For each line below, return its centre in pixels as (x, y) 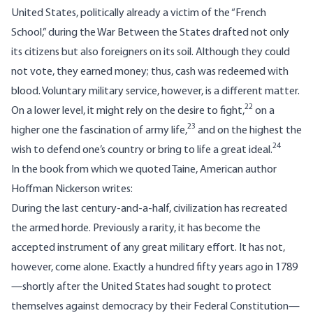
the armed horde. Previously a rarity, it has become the (136, 229)
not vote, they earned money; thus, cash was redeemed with (150, 72)
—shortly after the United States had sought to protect (141, 287)
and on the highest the (249, 131)
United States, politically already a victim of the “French (139, 14)
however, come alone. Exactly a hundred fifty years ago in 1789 (154, 268)
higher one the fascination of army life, (99, 131)
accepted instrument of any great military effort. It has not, (148, 248)
